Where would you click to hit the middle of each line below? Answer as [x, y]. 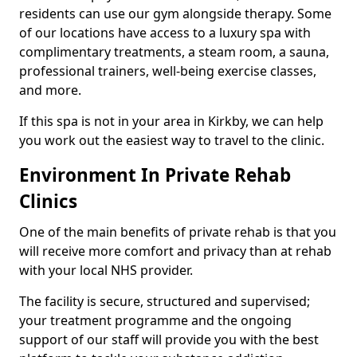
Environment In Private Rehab [155, 175]
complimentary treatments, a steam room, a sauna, [174, 52]
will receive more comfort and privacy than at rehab [175, 251]
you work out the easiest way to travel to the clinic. [172, 141]
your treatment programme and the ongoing [155, 321]
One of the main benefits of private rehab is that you [178, 232]
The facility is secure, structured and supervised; [165, 302]
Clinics [48, 202]
